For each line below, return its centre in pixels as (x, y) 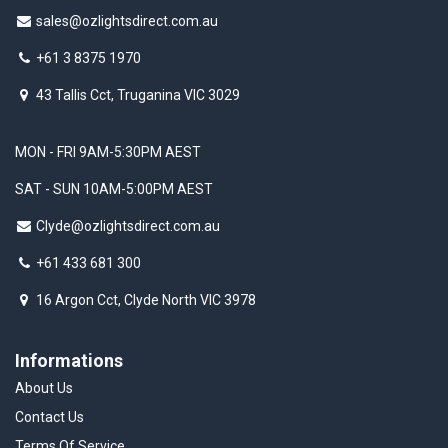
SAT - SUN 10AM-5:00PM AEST (114, 189)
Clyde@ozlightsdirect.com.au (128, 226)
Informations (69, 361)
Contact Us (49, 417)
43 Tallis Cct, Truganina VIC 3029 (138, 95)
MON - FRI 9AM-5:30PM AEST (108, 152)
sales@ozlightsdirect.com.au (127, 21)
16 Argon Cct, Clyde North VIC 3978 (146, 300)
